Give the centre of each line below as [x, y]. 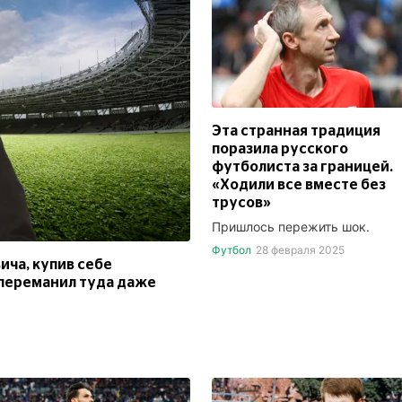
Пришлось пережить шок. [291, 227]
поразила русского [280, 149]
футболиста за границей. [302, 167]
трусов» [241, 203]
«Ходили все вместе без [299, 185]
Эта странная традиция [296, 131]
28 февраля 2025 [300, 250]
